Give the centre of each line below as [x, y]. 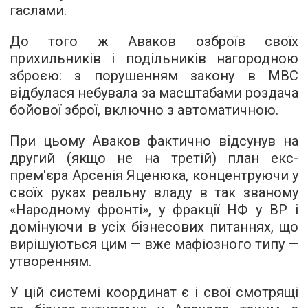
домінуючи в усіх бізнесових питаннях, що [154, 227]
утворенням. [51, 262]
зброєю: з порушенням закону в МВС [154, 76]
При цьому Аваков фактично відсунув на [154, 141]
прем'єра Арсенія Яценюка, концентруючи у [154, 176]
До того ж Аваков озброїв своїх [154, 42]
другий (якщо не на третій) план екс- [154, 158]
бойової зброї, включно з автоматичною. [144, 110]
